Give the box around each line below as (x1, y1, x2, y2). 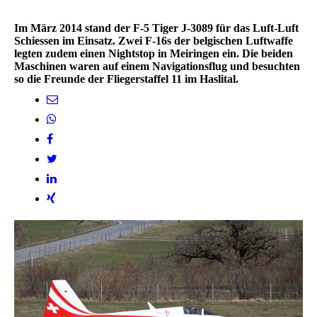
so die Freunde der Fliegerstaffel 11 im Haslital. (14, 73, 238, 86)
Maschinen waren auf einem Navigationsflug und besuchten (14, 60, 300, 73)
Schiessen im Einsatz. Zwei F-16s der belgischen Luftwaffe (14, 35, 293, 47)
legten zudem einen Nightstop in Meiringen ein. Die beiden (14, 47, 293, 60)
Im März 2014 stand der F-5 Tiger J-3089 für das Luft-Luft (14, 22, 299, 35)
